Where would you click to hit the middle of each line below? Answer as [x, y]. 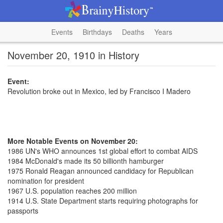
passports [23, 211]
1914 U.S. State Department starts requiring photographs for [103, 201]
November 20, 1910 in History [73, 55]
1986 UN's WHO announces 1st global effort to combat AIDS [103, 151]
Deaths [133, 32]
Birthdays [97, 32]
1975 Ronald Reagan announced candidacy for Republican [101, 171]
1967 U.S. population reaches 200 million [72, 191]
